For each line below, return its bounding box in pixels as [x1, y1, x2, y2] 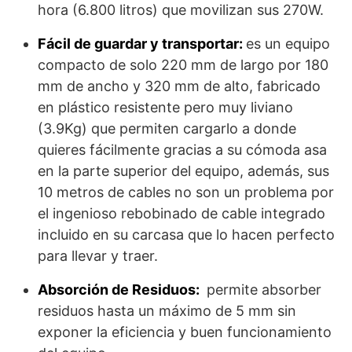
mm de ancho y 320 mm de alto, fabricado [38, 78, 321, 95]
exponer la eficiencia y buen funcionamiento [38, 324, 332, 341]
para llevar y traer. [38, 247, 158, 265]
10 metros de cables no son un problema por [38, 184, 334, 201]
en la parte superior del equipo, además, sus [38, 163, 329, 180]
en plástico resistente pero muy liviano [38, 99, 293, 116]
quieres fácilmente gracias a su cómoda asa [38, 141, 327, 159]
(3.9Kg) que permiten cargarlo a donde [38, 120, 296, 137]
